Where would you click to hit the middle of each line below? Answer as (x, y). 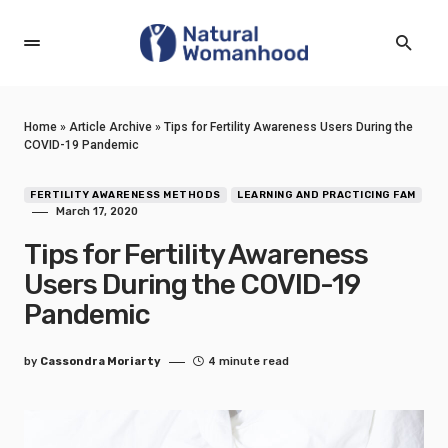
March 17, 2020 (97, 211)
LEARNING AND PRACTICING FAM (326, 195)
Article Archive (110, 127)
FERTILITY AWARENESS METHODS (125, 195)
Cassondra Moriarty (100, 361)
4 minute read (248, 361)
